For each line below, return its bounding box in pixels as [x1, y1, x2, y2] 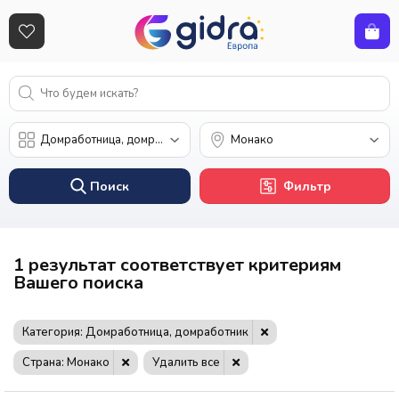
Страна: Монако [22, 354, 110, 371]
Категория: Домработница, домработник [22, 324, 248, 341]
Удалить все [152, 354, 220, 371]
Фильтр [282, 178, 331, 195]
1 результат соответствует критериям [13, 252, 341, 277]
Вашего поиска [13, 270, 143, 295]
